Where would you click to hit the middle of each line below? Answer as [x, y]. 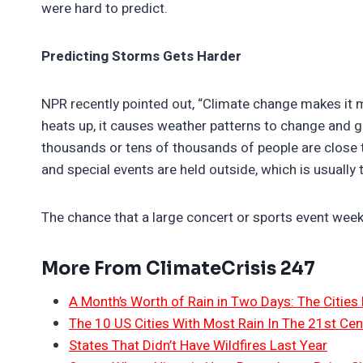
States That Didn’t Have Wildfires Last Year [198, 345]
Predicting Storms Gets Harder [141, 56]
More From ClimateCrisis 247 [178, 268]
